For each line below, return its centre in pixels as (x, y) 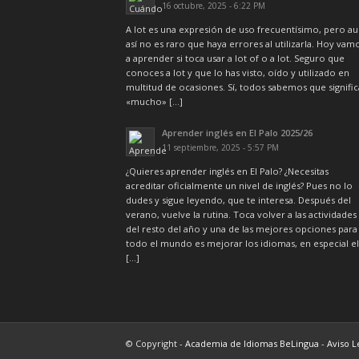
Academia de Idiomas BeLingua (252, 343)
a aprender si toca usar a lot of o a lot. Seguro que (235, 58)
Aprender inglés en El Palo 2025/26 (237, 133)
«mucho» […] (154, 101)
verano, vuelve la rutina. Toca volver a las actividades (241, 214)
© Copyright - (155, 343)
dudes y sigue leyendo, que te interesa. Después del (238, 200)
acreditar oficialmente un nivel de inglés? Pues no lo (239, 185)
